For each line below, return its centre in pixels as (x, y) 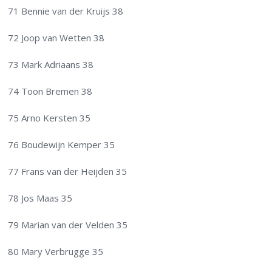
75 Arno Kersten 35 (49, 118)
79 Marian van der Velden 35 (68, 225)
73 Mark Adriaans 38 (51, 65)
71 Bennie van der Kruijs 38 (66, 11)
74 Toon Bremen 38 (50, 91)
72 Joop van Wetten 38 (56, 38)
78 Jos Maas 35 (40, 198)
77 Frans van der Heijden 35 (68, 172)
